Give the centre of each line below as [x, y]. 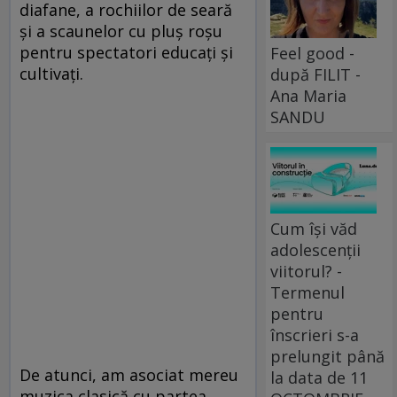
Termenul [308, 292]
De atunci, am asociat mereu [129, 374]
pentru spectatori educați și [126, 52]
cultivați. [51, 73]
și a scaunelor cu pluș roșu [121, 31]
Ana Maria [309, 95]
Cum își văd [314, 228]
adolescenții [316, 249]
